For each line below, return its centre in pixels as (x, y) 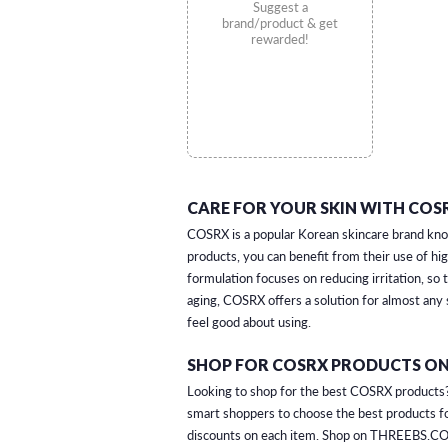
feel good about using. (249, 322)
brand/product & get (280, 22)
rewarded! (280, 38)
